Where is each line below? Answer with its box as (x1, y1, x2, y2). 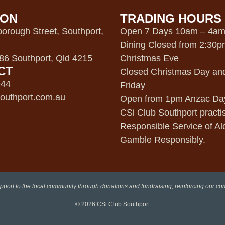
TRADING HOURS (120, 11, 221, 25)
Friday (120, 80, 145, 90)
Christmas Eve (120, 53, 179, 63)
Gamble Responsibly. (120, 134, 205, 145)
